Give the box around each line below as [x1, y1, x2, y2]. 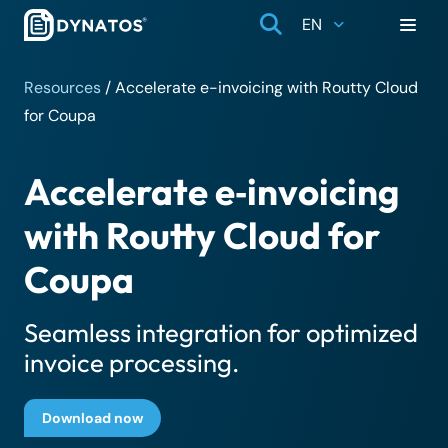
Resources [24, 77, 101, 98]
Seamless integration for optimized [24, 316, 418, 349]
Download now [42, 408, 144, 427]
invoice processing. [24, 346, 239, 379]
